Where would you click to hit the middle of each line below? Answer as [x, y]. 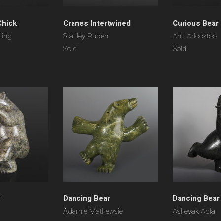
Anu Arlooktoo [195, 36]
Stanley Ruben [86, 36]
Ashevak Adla [194, 211]
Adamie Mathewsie [93, 211]
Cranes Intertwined [97, 23]
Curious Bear [196, 23]
